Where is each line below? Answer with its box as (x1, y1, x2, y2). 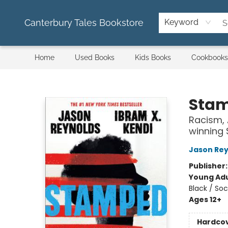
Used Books (75, 53, 115, 62)
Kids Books (135, 53, 171, 62)
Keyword (164, 17, 198, 27)
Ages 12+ (188, 194, 221, 205)
